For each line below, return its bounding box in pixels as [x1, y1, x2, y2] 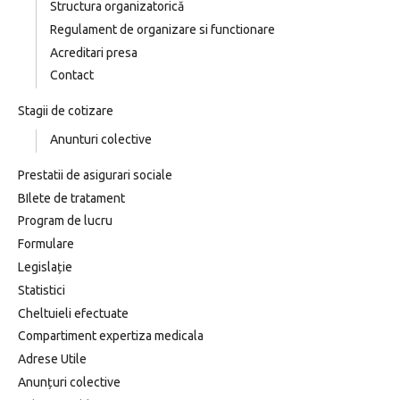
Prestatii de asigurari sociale [18, 167, 172, 182]
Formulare [18, 237, 74, 252]
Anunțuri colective [18, 375, 121, 389]
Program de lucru [18, 213, 112, 229]
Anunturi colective [50, 132, 152, 147]
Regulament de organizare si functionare [50, 21, 275, 37]
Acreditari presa [50, 45, 137, 60]
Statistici [18, 282, 65, 297]
